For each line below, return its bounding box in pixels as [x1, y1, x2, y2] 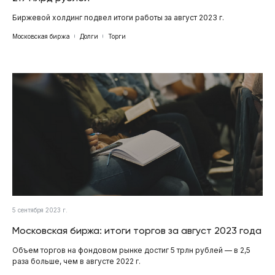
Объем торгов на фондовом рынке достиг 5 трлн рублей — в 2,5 [12, 245, 250, 255]
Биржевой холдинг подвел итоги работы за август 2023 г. [12, 12, 224, 22]
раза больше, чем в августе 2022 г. [12, 256, 141, 266]
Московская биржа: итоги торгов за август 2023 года [12, 224, 261, 236]
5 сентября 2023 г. [12, 206, 68, 214]
